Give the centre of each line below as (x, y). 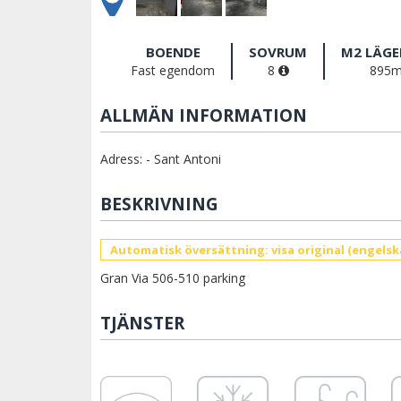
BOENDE (173, 52)
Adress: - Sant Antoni (161, 159)
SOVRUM (278, 52)
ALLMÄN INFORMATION (204, 116)
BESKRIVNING (159, 205)
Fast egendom (173, 71)
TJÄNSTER (142, 324)
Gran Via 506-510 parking (173, 278)
